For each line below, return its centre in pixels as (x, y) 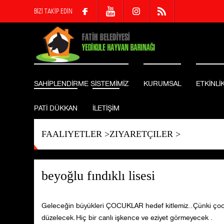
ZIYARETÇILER (141, 134)
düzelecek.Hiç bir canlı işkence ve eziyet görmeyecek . (127, 218)
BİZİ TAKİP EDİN (53, 11)
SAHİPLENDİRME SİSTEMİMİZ (81, 84)
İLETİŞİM (106, 108)
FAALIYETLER (71, 134)
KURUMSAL (162, 84)
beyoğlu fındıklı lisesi (98, 176)
